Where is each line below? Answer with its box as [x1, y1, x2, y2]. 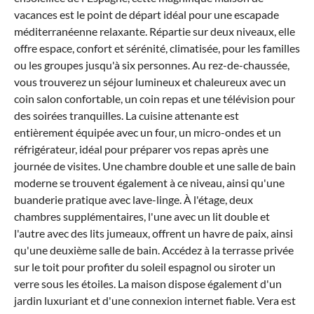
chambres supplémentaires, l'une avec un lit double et [14, 209, 270, 223]
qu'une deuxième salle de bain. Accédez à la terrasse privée [14, 243, 294, 257]
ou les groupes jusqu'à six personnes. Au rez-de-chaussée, [14, 57, 289, 71]
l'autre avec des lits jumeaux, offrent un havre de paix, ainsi [14, 226, 293, 240]
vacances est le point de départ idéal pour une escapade [14, 7, 279, 21]
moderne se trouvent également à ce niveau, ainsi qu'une [14, 175, 285, 189]
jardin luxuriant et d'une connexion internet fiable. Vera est [14, 293, 296, 307]
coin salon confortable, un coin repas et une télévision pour [14, 91, 295, 105]
